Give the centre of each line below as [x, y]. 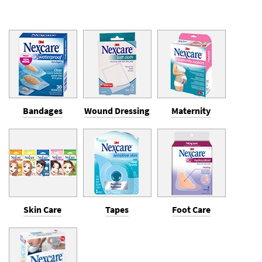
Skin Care [42, 209]
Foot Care [191, 209]
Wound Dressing [117, 111]
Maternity [191, 111]
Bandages [42, 111]
